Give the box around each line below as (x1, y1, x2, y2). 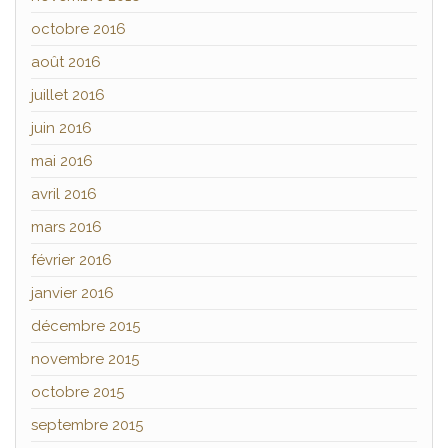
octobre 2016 (31, 20, 126, 39)
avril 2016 (31, 185, 97, 204)
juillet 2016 (31, 86, 105, 105)
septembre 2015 (31, 416, 143, 435)
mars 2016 (31, 218, 102, 237)
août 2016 (31, 53, 101, 72)
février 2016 (31, 251, 112, 270)
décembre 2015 (31, 317, 140, 336)
